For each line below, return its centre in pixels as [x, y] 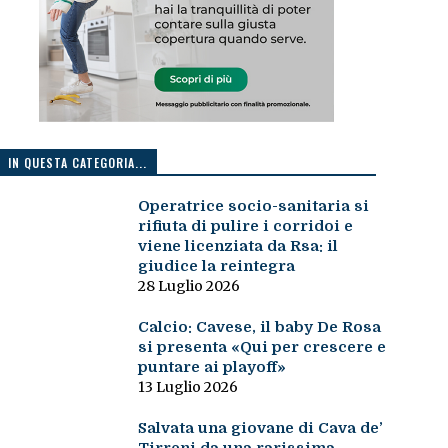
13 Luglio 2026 [187, 387]
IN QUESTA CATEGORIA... [77, 163]
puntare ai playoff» [211, 367]
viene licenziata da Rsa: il [237, 246]
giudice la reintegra [216, 266]
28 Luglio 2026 [188, 286]
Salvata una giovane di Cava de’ [260, 428]
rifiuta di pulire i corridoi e [245, 226]
